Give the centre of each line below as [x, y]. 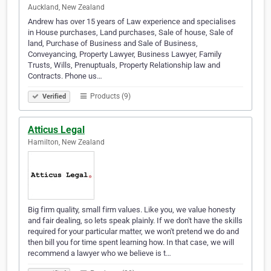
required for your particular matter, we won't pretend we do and [133, 232]
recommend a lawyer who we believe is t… [100, 253]
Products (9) [109, 96]
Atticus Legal [56, 130]
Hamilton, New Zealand [66, 142]
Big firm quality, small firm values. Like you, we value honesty [132, 210]
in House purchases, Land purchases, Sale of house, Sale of [131, 33]
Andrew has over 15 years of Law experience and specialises [132, 22]
